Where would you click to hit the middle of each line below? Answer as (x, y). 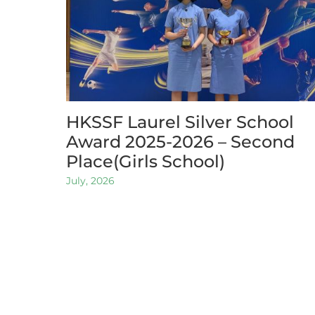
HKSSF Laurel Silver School (180, 122)
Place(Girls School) (146, 161)
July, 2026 (91, 181)
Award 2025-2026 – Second (181, 141)
